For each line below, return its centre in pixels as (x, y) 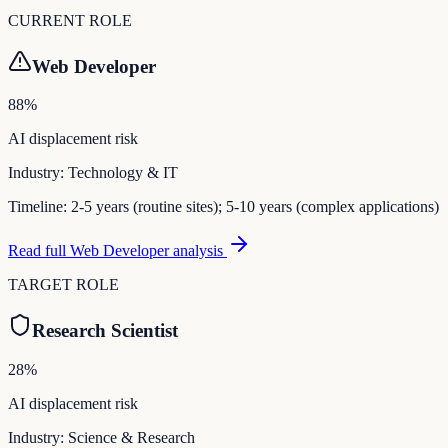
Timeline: (39, 207)
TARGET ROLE (63, 285)
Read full (39, 251)
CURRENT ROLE (70, 20)
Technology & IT (123, 173)
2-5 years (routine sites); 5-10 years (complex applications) (255, 207)
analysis (198, 251)
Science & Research (131, 437)
